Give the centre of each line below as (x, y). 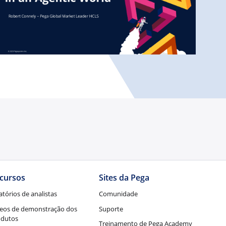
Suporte (111, 209)
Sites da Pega (124, 178)
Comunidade (119, 193)
